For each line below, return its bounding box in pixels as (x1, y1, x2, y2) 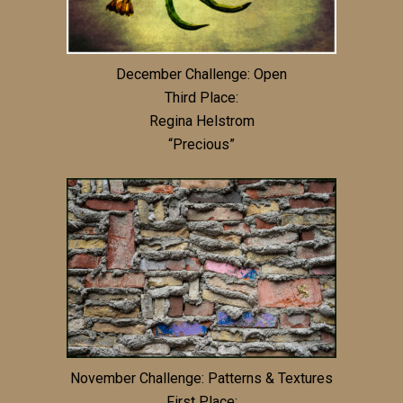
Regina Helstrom (148, 112, 255, 130)
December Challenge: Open (116, 65, 287, 83)
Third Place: (165, 88, 238, 106)
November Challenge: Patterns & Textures (70, 369, 333, 387)
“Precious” (168, 135, 235, 153)
